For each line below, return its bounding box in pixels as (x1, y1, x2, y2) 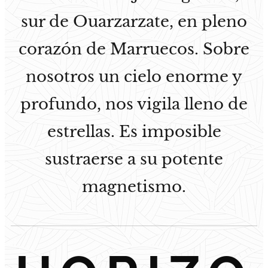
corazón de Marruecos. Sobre (19, 39, 249, 59)
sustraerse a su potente (45, 149, 223, 169)
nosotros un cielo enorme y (26, 66, 242, 86)
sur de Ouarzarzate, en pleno (21, 11, 247, 31)
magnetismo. (82, 176, 186, 196)
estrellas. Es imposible (47, 121, 221, 141)
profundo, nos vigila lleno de (20, 94, 248, 114)
